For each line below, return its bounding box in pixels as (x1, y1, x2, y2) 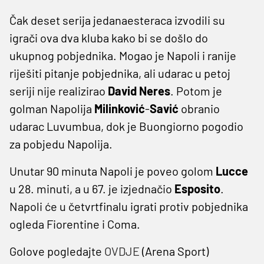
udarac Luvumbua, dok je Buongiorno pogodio (9, 118, 243, 133)
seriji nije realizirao (9, 83, 108, 98)
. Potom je (170, 83, 222, 98)
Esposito (174, 181, 220, 196)
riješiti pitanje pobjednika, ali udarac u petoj (9, 65, 230, 80)
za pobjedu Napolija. (9, 136, 113, 151)
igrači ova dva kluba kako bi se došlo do (9, 30, 208, 45)
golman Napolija (9, 101, 94, 115)
